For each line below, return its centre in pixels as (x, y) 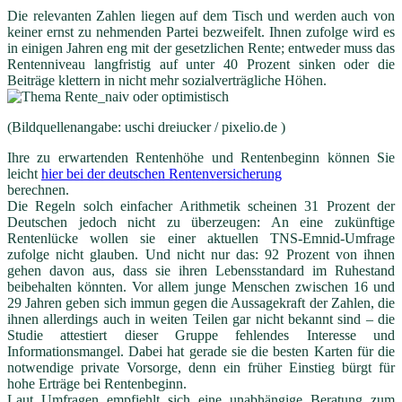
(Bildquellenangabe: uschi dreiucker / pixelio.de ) (146, 127)
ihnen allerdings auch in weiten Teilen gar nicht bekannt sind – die (201, 319)
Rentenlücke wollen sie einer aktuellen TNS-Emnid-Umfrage (201, 238)
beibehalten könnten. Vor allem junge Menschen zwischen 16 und (201, 286)
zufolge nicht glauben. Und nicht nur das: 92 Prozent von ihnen (201, 254)
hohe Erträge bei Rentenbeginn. (97, 383)
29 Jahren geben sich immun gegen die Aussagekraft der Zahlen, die (201, 302)
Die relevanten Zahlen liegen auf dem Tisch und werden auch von (201, 15)
